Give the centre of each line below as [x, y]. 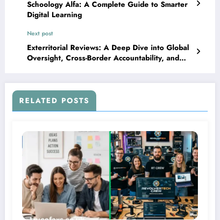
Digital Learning [55, 14]
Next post [40, 33]
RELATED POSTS [54, 100]
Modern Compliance [62, 68]
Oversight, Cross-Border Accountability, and [103, 58]
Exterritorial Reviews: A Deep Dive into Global [108, 47]
